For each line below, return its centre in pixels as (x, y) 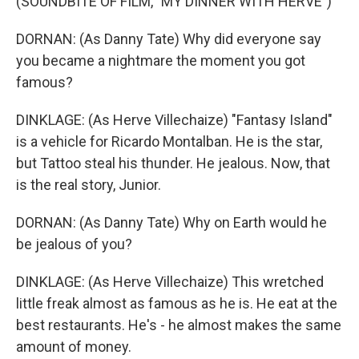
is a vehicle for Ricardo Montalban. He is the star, (169, 141)
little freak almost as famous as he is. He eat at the (177, 303)
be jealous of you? (74, 244)
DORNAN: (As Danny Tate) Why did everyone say (169, 39)
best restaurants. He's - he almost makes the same (179, 325)
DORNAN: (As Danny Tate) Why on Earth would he (171, 222)
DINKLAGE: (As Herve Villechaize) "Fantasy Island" (174, 120)
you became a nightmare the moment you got (161, 61)
